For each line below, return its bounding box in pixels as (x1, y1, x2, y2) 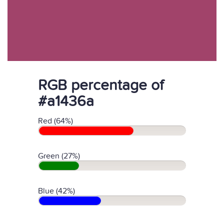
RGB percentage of (38, 76, 163, 94)
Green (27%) (38, 151, 80, 161)
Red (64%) (38, 116, 73, 126)
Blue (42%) (38, 186, 75, 196)
